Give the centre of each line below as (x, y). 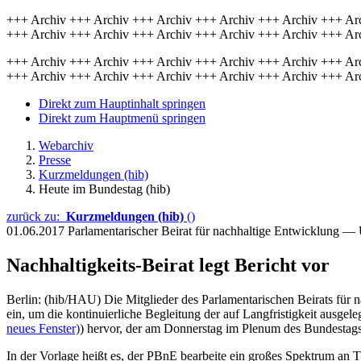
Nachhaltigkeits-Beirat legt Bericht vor (168, 265)
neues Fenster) (43, 328)
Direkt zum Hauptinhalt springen (122, 104)
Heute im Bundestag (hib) (104, 189)
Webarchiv (66, 145)
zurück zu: (36, 216)
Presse (55, 160)
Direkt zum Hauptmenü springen (122, 118)
